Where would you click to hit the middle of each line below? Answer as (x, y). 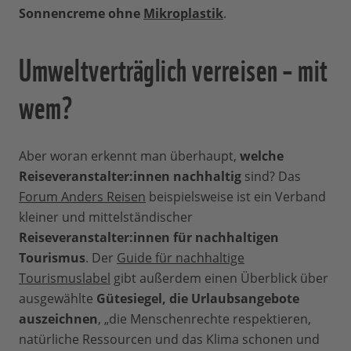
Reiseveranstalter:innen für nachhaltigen (149, 238)
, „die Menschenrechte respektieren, (204, 319)
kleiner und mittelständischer (106, 217)
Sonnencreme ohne (81, 14)
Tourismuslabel (65, 279)
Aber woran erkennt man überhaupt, (129, 156)
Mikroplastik (183, 14)
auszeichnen (58, 319)
